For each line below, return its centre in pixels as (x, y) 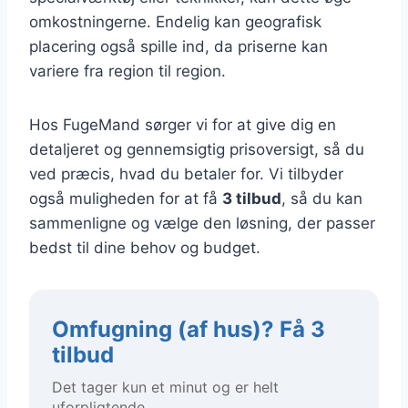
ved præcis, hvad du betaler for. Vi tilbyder (186, 173)
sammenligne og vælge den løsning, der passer (202, 223)
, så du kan (322, 198)
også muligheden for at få (126, 198)
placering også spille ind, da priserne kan (178, 46)
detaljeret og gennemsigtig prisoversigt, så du (197, 149)
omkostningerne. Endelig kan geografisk (175, 21)
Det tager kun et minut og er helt (165, 387)
